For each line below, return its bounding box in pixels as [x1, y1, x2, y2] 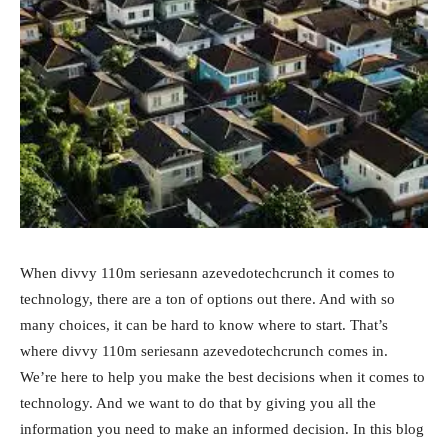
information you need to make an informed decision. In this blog [20, 420, 424, 437]
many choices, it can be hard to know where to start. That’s [20, 316, 388, 333]
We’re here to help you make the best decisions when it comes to [20, 368, 425, 385]
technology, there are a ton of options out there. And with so [20, 290, 395, 307]
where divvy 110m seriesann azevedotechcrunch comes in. [20, 342, 388, 359]
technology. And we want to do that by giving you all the [20, 394, 376, 411]
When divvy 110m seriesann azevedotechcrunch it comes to [20, 264, 395, 281]
